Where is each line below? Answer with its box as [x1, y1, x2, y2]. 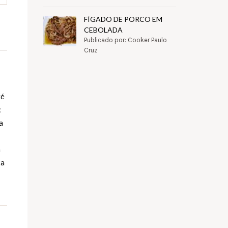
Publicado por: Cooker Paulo [83, 36, 167, 44]
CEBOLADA [83, 25, 123, 35]
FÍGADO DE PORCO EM [83, 15, 162, 24]
